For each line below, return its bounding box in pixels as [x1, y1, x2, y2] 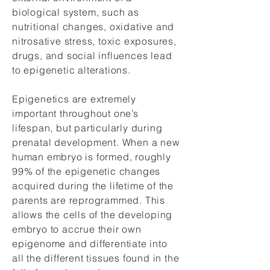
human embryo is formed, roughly [12, 151, 171, 163]
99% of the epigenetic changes [12, 165, 161, 177]
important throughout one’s [12, 107, 139, 119]
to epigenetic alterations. [12, 64, 134, 76]
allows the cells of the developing [12, 209, 173, 221]
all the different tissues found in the [12, 252, 180, 264]
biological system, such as [12, 6, 139, 18]
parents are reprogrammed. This [12, 194, 166, 206]
